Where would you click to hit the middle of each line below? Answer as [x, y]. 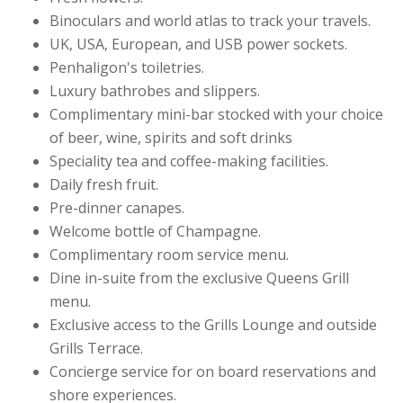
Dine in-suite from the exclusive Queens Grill [199, 278]
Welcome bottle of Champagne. [155, 231]
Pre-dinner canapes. [117, 207]
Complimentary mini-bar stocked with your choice [216, 114]
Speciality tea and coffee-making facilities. [189, 161]
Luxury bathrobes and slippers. [155, 90]
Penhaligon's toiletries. [127, 67]
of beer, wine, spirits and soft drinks [171, 137]
